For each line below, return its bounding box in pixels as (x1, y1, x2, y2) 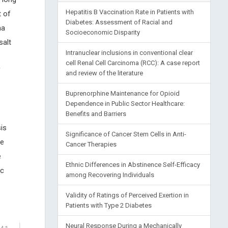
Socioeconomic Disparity (65, 28, 140, 36)
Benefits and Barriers (65, 110, 126, 118)
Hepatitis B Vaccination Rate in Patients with (65, 8, 194, 16)
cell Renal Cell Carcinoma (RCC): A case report (65, 59, 200, 67)
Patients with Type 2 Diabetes (65, 202, 152, 209)
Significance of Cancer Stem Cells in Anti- (65, 130, 186, 138)
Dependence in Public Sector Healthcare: (65, 100, 185, 107)
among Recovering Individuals (65, 171, 154, 179)
